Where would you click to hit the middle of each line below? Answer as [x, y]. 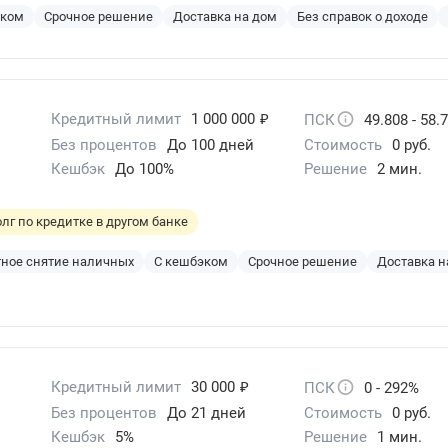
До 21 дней [207, 412]
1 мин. [399, 436]
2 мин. [399, 168]
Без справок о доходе [362, 16]
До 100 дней [211, 144]
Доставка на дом [225, 16]
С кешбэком [191, 261]
